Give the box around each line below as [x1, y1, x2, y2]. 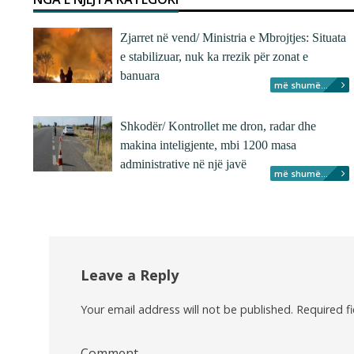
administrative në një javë [120, 157, 247, 171]
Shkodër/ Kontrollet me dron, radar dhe [120, 119, 316, 133]
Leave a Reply [81, 265, 179, 284]
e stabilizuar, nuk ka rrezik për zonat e [120, 50, 308, 63]
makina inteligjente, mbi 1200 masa [120, 138, 296, 152]
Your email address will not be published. [81, 302, 293, 317]
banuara [120, 69, 160, 82]
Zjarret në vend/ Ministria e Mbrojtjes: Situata [120, 31, 346, 44]
